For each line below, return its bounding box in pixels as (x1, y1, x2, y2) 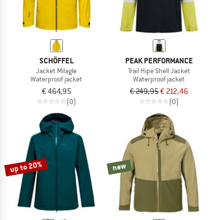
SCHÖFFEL (39, 55, 74, 66)
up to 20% (9, 159, 43, 175)
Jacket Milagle (36, 66, 77, 75)
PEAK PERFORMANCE (125, 55, 193, 66)
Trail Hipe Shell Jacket (128, 66, 190, 75)
